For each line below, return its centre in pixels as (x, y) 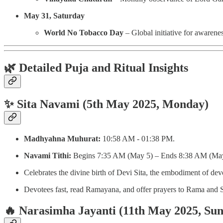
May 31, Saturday (54, 15)
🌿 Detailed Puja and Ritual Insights (96, 67)
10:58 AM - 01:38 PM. (138, 139)
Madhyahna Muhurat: (62, 139)
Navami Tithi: (48, 156)
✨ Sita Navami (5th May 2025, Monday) (106, 104)
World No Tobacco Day (84, 32)
